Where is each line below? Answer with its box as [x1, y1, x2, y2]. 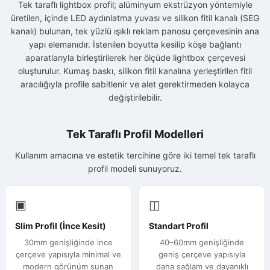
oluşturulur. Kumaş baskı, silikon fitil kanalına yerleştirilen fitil [18, 66, 252, 77]
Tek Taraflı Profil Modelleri [66, 128, 204, 141]
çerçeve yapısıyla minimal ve [15, 250, 121, 260]
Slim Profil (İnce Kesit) [15, 221, 106, 231]
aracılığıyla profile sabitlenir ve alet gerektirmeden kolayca [20, 79, 250, 90]
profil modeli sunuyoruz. [88, 163, 182, 174]
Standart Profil [149, 221, 209, 231]
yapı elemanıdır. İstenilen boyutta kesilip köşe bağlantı [29, 39, 241, 50]
